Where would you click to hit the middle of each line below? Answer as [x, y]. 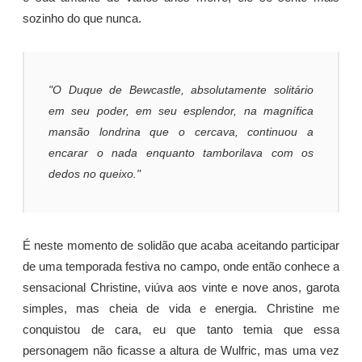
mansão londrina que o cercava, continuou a [181, 132]
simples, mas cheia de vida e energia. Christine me [181, 309]
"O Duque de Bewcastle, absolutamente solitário [181, 90]
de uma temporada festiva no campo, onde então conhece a [181, 267]
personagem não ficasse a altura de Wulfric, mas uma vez [181, 351]
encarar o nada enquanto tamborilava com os [181, 153]
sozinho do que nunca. [82, 18]
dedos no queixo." [95, 174]
